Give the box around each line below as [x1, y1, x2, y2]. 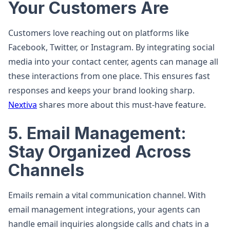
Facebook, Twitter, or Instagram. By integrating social [8, 42, 215, 53]
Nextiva [8, 99, 37, 110]
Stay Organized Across [8, 142, 191, 162]
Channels [8, 160, 84, 180]
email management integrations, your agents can [8, 204, 200, 215]
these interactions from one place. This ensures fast [8, 70, 210, 82]
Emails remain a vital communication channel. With [8, 189, 206, 201]
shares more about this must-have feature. [37, 99, 206, 110]
